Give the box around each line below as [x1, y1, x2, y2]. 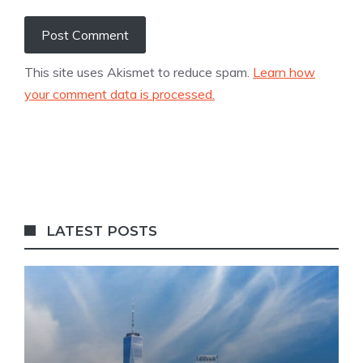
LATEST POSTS [46, 222, 158, 239]
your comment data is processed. [24, 85, 215, 102]
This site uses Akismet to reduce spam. [24, 63, 253, 80]
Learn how [253, 63, 315, 80]
